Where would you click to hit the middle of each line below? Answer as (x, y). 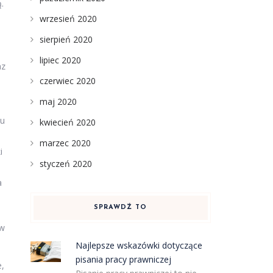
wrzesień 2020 (68, 19)
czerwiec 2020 (67, 81)
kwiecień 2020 (67, 122)
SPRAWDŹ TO (121, 207)
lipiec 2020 (60, 60)
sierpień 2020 (66, 39)
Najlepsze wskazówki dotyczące (139, 245)
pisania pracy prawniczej (124, 259)
